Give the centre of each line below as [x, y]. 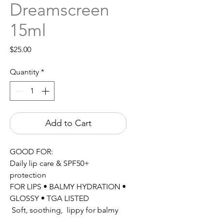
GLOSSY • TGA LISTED [49, 199]
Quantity [24, 72]
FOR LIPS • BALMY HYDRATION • [68, 187]
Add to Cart [68, 123]
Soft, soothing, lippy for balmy [64, 210]
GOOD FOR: [31, 152]
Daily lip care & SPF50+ [50, 163]
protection [28, 175]
